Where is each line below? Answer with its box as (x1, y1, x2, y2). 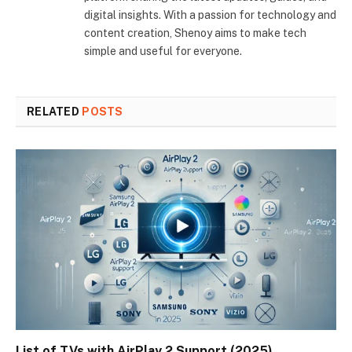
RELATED (27, 105, 82, 119)
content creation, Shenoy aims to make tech (84, 27, 306, 40)
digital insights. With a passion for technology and (84, 9, 336, 22)
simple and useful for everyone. (84, 45, 242, 58)
